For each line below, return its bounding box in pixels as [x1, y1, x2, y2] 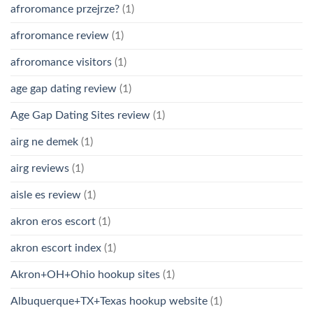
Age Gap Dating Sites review [10, 109, 150, 121]
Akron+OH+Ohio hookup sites [10, 268, 160, 280]
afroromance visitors [10, 56, 112, 68]
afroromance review [10, 29, 109, 41]
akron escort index [10, 242, 101, 254]
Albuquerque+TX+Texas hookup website [10, 295, 208, 307]
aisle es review [10, 189, 81, 201]
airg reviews [10, 162, 69, 174]
